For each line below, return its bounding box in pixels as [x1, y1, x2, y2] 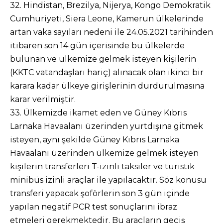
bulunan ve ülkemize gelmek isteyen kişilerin [10, 54, 196, 64]
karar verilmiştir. [10, 95, 76, 104]
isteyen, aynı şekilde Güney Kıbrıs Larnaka [10, 135, 179, 144]
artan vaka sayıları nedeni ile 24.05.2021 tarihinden [10, 27, 213, 37]
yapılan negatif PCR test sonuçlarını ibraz [10, 202, 177, 212]
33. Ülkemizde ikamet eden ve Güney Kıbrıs [10, 108, 187, 117]
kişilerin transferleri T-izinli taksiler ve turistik [10, 162, 195, 171]
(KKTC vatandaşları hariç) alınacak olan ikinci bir [10, 68, 204, 77]
